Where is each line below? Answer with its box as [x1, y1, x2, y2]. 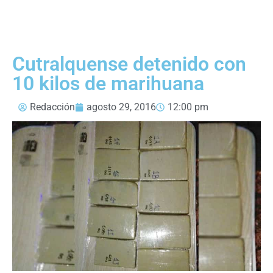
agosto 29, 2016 [87, 101, 156, 113]
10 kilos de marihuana [12, 71, 204, 95]
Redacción [30, 101, 75, 113]
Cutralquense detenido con [12, 52, 246, 76]
